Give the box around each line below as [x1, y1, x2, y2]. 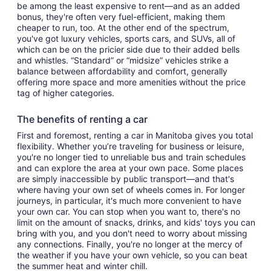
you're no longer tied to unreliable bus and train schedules [17, 152, 246, 162]
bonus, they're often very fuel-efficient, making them [17, 11, 225, 22]
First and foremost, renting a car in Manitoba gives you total [17, 130, 253, 140]
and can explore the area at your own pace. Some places [17, 163, 243, 173]
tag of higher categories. [17, 88, 117, 98]
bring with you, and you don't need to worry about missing [17, 228, 247, 238]
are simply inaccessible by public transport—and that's [17, 174, 234, 184]
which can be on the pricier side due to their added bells [17, 44, 240, 54]
